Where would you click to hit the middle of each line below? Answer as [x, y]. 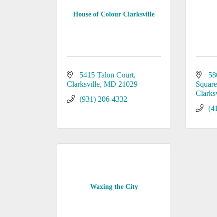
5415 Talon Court [107, 75]
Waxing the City [114, 186]
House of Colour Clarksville [114, 14]
